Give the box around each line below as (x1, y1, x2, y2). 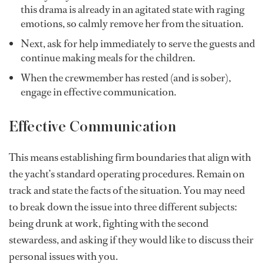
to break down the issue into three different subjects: (9, 200, 237, 214)
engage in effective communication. (21, 85, 176, 100)
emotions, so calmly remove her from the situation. (21, 16, 243, 31)
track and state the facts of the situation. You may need (9, 183, 245, 198)
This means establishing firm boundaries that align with (9, 150, 251, 165)
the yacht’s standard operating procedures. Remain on (9, 167, 245, 181)
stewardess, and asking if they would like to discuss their (9, 233, 253, 247)
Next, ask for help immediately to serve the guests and (21, 37, 255, 51)
